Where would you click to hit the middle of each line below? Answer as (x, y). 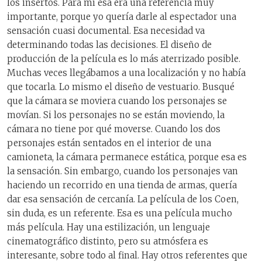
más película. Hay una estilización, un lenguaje (108, 227)
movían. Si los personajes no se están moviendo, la (116, 115)
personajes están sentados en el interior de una (109, 143)
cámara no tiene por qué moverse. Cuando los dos (114, 129)
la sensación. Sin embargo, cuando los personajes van (123, 171)
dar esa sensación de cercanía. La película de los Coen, (123, 199)
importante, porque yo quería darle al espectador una (122, 17)
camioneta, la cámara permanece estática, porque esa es (127, 157)
